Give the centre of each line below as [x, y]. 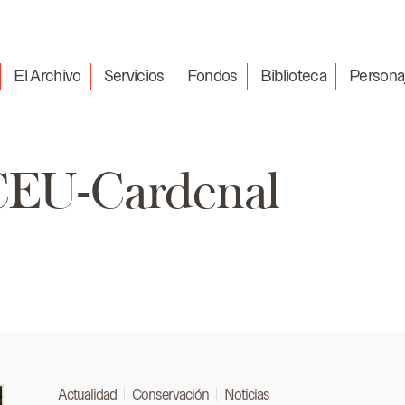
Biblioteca [293, 75]
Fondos [212, 75]
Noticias [246, 395]
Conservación [170, 395]
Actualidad [87, 395]
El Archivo [47, 75]
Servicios [134, 75]
